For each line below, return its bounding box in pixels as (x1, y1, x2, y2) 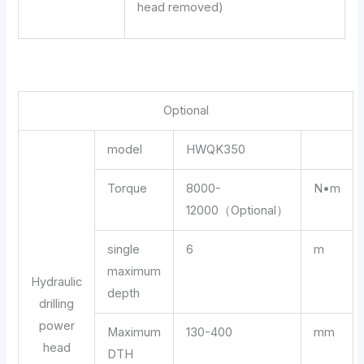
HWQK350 (186, 141, 246, 157)
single (107, 241, 141, 257)
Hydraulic (31, 274, 83, 289)
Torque (107, 180, 148, 196)
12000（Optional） (186, 202, 289, 218)
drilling (39, 296, 75, 311)
